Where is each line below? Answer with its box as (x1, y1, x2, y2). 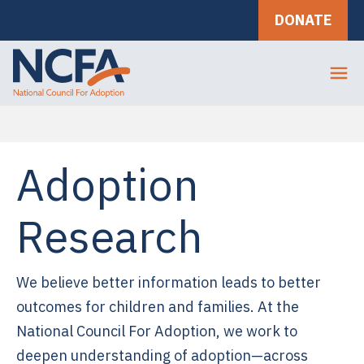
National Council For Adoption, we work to (16, 322, 297, 340)
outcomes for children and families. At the (16, 297, 299, 316)
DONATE (275, 11, 331, 29)
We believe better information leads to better (16, 273, 321, 292)
